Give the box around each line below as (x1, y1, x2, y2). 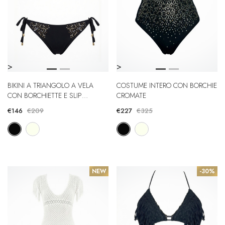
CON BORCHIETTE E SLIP (8, 90, 82, 100)
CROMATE (117, 90, 146, 100)
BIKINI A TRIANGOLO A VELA (8, 80, 93, 90)
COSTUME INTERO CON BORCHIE (117, 80, 217, 90)
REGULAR (8, 100, 35, 110)
